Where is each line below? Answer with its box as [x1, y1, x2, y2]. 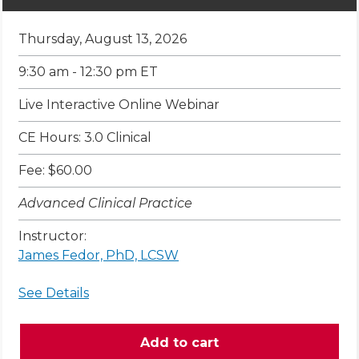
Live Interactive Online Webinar [18, 97, 220, 113]
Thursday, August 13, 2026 [18, 31, 187, 47]
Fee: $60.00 [18, 163, 92, 179]
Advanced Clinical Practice [18, 196, 192, 212]
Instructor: [18, 228, 87, 244]
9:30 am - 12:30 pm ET [18, 64, 158, 80]
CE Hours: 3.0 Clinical [18, 130, 151, 146]
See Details [18, 285, 89, 301]
